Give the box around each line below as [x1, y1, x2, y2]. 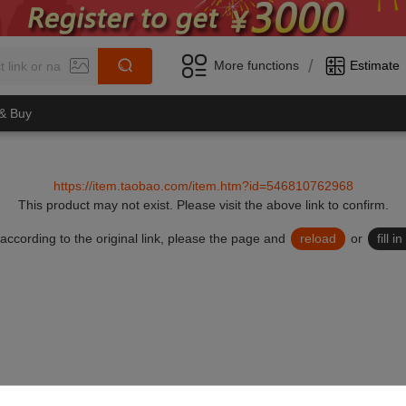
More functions [214, 58, 299, 72]
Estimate [350, 58, 400, 72]
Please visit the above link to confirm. [176, 198, 389, 212]
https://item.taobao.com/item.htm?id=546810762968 [53, 179, 353, 193]
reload [300, 231, 336, 246]
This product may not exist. [17, 198, 177, 212]
